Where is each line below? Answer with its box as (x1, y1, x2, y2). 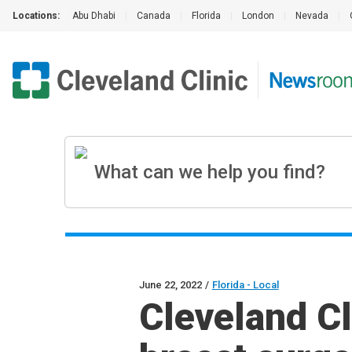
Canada (137, 10, 170, 21)
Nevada (295, 10, 328, 21)
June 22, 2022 (138, 279, 202, 291)
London (242, 10, 274, 21)
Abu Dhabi (72, 10, 115, 21)
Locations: (13, 10, 60, 21)
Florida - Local (211, 279, 279, 291)
